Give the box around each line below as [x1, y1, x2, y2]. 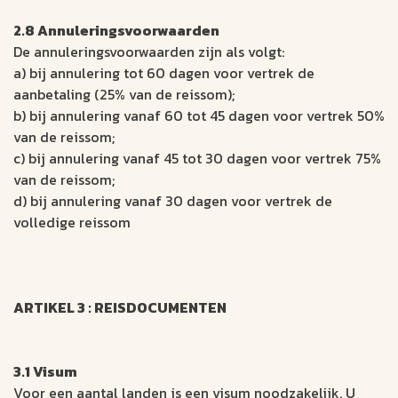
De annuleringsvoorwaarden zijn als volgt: [13, 41, 284, 63]
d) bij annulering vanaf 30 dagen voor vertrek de [13, 190, 332, 212]
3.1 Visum [13, 361, 77, 383]
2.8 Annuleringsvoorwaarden [13, 20, 219, 42]
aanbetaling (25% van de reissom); [13, 84, 235, 106]
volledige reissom [13, 211, 131, 234]
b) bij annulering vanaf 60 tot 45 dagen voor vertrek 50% [13, 105, 385, 127]
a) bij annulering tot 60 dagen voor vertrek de [13, 62, 314, 84]
